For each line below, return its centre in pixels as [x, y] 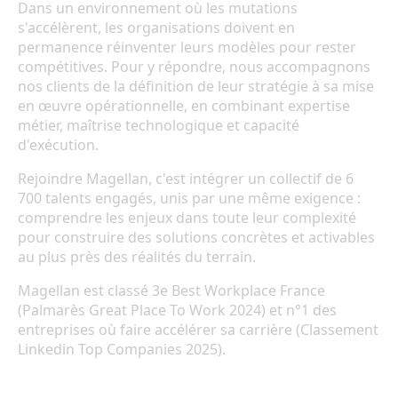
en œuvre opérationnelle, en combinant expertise [184, 106]
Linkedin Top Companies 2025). [122, 349]
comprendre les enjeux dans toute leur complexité [187, 218]
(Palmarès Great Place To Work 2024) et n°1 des [177, 310]
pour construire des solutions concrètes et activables [196, 237]
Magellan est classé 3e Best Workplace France [171, 291]
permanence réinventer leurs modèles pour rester [187, 47]
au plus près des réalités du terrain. [137, 257]
